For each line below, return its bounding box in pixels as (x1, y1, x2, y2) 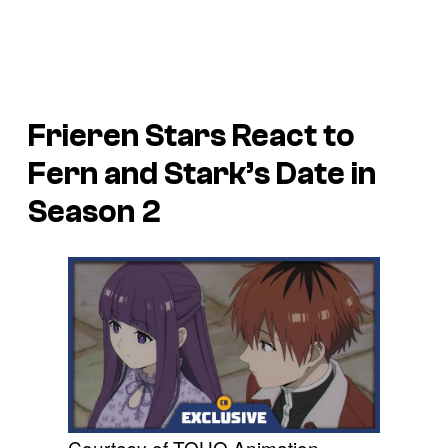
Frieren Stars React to (28, 117, 355, 154)
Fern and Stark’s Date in (28, 155, 376, 192)
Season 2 (28, 193, 161, 230)
